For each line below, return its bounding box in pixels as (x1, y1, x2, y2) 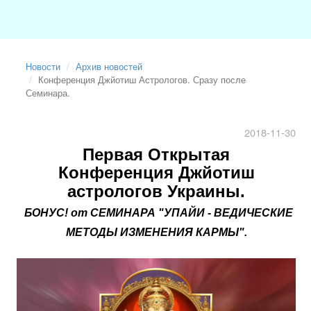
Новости (26, 60, 61, 74)
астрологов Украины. (67, 182, 245, 201)
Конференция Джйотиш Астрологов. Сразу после (38, 73, 246, 87)
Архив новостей (76, 60, 143, 74)
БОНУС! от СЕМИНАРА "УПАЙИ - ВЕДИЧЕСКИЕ (24, 207, 293, 219)
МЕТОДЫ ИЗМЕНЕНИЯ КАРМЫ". (65, 226, 247, 239)
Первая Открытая (83, 145, 230, 165)
